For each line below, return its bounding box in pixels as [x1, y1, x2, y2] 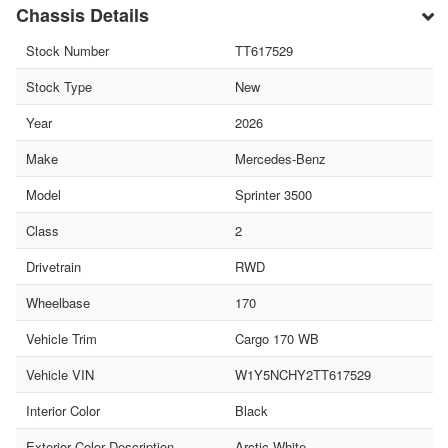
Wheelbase [26, 293, 90, 313]
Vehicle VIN [26, 365, 94, 385]
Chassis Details [16, 2, 149, 29]
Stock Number [26, 41, 109, 61]
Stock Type [26, 77, 92, 97]
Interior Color [26, 401, 100, 421]
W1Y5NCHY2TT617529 [234, 365, 371, 385]
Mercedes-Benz [234, 149, 326, 169]
